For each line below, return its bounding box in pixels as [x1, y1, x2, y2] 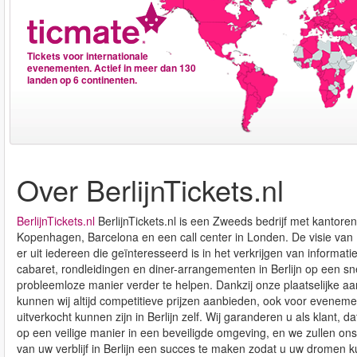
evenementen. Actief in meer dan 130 [27, 61, 196, 75]
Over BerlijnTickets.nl [17, 169, 284, 210]
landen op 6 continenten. [27, 73, 137, 87]
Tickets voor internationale [27, 49, 148, 63]
